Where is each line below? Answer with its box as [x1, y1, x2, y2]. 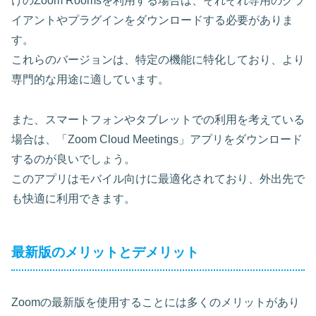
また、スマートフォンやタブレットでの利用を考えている [11, 114, 305, 126]
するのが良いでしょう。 [11, 153, 135, 166]
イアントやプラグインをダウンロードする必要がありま [11, 14, 293, 27]
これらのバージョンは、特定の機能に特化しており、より [11, 54, 305, 66]
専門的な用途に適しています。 [11, 73, 169, 86]
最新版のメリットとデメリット [11, 245, 199, 260]
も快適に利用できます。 [11, 193, 135, 205]
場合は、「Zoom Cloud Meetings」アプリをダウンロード [11, 133, 303, 146]
